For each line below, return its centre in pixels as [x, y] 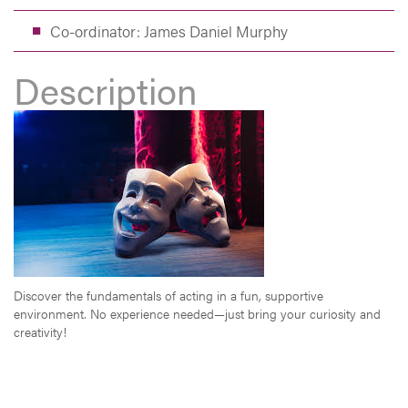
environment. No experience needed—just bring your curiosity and [197, 313]
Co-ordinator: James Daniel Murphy [169, 31]
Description [106, 90]
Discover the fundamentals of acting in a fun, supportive [168, 295]
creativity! [40, 331]
